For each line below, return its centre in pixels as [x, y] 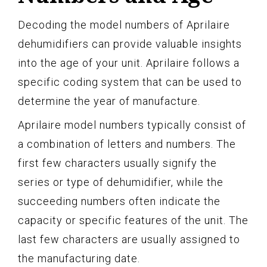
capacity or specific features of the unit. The [133, 221]
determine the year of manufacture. [109, 101]
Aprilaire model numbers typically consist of [132, 125]
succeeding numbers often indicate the [119, 201]
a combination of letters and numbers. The [127, 144]
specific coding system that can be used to [130, 82]
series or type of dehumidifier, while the [121, 182]
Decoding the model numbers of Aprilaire [124, 25]
